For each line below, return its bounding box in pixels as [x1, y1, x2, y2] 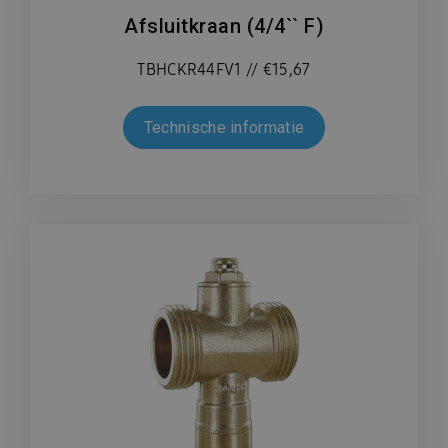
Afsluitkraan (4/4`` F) [124, 14, 324, 38]
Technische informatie [143, 118, 305, 137]
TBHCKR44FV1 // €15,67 [137, 59, 311, 80]
